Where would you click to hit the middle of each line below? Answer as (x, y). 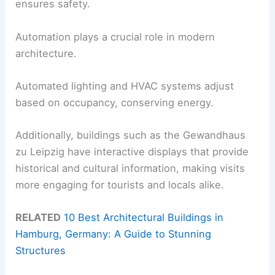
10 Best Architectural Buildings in (144, 218)
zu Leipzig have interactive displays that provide (132, 152)
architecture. (46, 53)
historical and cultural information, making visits (130, 168)
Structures (41, 251)
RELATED (38, 218)
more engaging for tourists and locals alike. (120, 185)
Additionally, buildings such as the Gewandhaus (131, 135)
